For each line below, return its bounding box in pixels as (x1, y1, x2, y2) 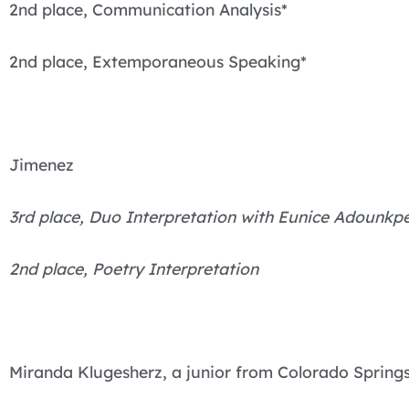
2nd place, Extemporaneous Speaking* (9, 50, 307, 71)
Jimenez (9, 154, 74, 175)
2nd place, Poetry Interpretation (9, 257, 258, 278)
